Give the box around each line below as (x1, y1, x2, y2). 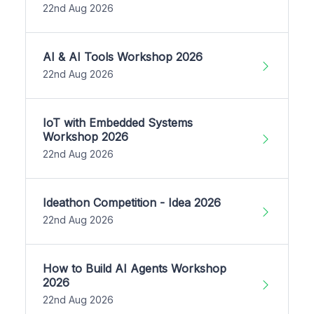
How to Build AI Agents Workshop (43, 261, 226, 276)
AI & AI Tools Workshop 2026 (43, 50, 203, 64)
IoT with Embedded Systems (43, 116, 193, 130)
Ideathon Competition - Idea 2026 (43, 196, 221, 210)
